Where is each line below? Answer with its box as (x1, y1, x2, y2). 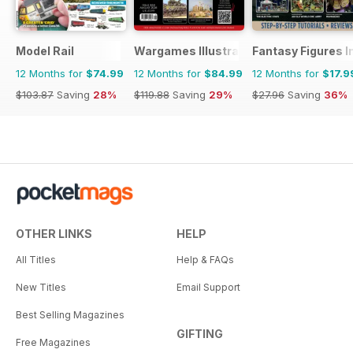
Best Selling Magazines (16, 309, 124, 321)
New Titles (16, 281, 66, 294)
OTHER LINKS (16, 227, 92, 241)
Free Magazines (16, 336, 91, 349)
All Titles (16, 254, 56, 266)
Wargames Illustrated (134, 44, 258, 58)
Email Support (176, 281, 240, 294)
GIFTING (176, 327, 223, 341)
